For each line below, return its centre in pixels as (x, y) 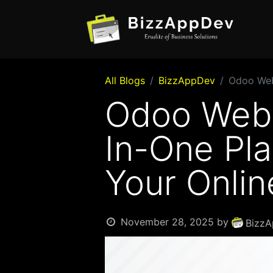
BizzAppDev (187, 80)
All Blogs (125, 80)
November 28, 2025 (167, 222)
